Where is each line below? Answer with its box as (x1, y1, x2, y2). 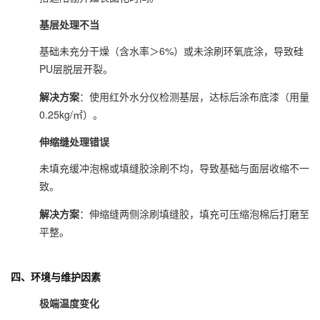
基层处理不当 (39, 17, 99, 32)
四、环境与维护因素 (11, 271, 101, 284)
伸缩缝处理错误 (39, 134, 109, 149)
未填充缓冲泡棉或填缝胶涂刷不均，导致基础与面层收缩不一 (39, 161, 309, 176)
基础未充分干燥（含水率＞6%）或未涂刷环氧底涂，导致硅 (39, 44, 304, 59)
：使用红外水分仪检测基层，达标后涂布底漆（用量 (79, 89, 309, 104)
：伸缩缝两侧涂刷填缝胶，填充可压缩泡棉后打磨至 (79, 206, 309, 221)
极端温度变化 (39, 296, 99, 311)
